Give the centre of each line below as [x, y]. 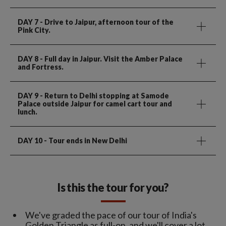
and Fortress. [41, 67]
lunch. [27, 111]
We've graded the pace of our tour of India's [111, 215]
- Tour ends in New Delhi [85, 140]
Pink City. [34, 30]
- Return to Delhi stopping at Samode [104, 95]
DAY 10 [30, 140]
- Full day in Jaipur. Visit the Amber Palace [110, 59]
